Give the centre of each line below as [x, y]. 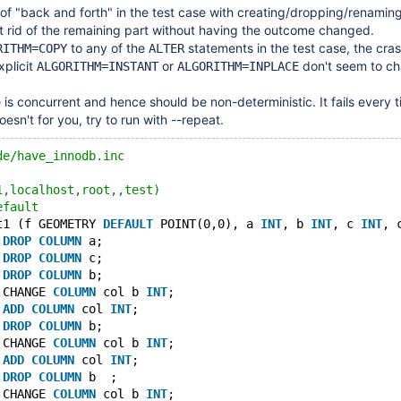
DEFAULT [128, 224]
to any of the [108, 48]
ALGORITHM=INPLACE [238, 66]
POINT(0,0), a [207, 224]
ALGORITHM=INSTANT [98, 66]
